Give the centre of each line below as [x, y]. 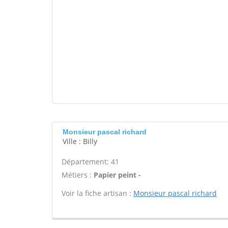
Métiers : [78, 175]
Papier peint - [117, 175]
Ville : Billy [80, 141]
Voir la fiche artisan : [97, 193]
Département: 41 [90, 162]
